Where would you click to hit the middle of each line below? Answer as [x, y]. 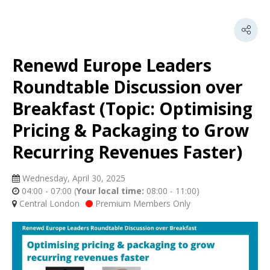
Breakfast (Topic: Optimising [132, 108]
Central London [48, 203]
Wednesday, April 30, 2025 [73, 178]
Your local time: [110, 190]
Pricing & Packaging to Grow [130, 130]
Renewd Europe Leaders [112, 65]
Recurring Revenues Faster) [127, 152]
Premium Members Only [142, 203]
